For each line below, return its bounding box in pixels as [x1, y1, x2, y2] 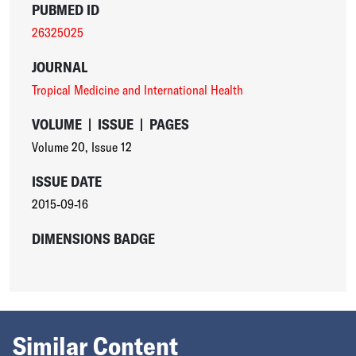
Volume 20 [31, 138, 85, 155]
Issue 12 [91, 138, 132, 155]
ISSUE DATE [31, 172, 102, 191]
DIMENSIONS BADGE [31, 229, 155, 248]
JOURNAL [31, 57, 87, 76]
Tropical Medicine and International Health [31, 81, 243, 98]
